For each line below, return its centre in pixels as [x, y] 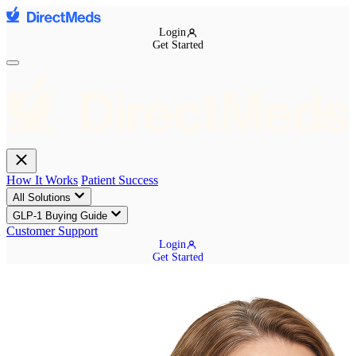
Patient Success [120, 180]
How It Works [42, 180]
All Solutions [43, 197]
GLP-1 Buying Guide [62, 215]
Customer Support [52, 230]
